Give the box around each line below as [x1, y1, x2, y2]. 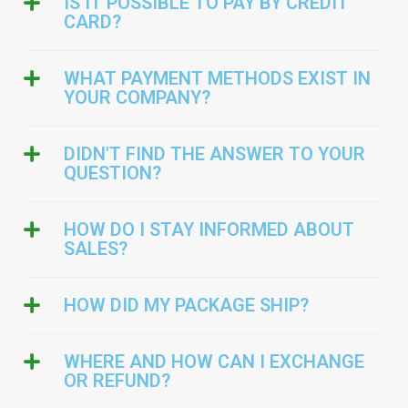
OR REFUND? [64, 370, 170, 392]
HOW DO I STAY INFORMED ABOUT [64, 219, 354, 240]
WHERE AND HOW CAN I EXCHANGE [64, 351, 364, 372]
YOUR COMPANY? [64, 87, 210, 108]
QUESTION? [64, 162, 161, 184]
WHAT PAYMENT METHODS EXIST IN [64, 67, 371, 89]
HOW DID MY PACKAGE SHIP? [64, 294, 309, 316]
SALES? [64, 238, 127, 260]
